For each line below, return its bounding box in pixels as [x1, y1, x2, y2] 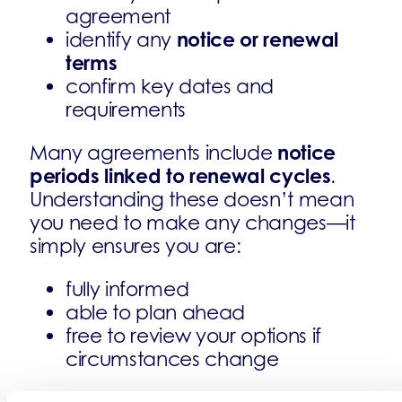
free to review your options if [66, 324, 322, 347]
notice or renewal [176, 27, 339, 51]
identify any [66, 28, 177, 51]
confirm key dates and [66, 74, 275, 98]
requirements [66, 98, 187, 121]
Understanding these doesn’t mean [30, 188, 354, 211]
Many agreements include [30, 141, 278, 164]
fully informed [66, 277, 189, 301]
